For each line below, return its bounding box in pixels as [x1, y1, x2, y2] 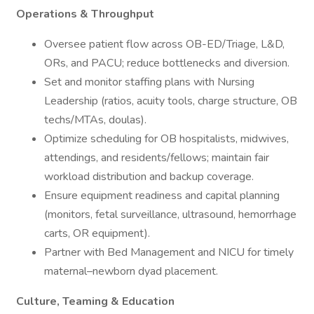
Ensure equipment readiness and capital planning [44, 188, 280, 203]
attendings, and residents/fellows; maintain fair [44, 150, 269, 165]
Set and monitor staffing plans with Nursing [44, 74, 254, 90]
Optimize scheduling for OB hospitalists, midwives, [44, 131, 289, 146]
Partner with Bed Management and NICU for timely [44, 245, 294, 260]
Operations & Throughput [16, 6, 154, 22]
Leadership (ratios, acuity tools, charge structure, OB [44, 93, 297, 109]
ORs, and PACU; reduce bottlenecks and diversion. [44, 55, 289, 71]
